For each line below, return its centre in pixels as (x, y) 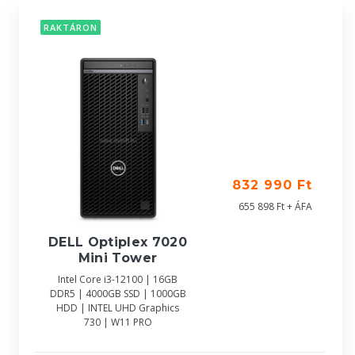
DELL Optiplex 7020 (118, 242)
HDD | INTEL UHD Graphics (118, 307)
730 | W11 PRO (118, 322)
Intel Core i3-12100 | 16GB (118, 279)
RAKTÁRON (71, 28)
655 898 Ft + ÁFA (275, 206)
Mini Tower (118, 258)
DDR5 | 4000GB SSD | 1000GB (118, 293)
